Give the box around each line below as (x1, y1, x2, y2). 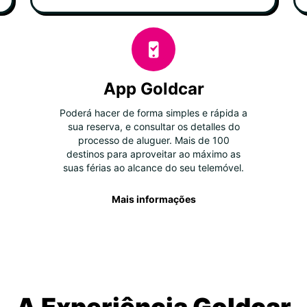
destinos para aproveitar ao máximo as (66, 148, 241, 160)
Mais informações (111, 193, 196, 205)
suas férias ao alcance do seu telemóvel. (63, 162, 244, 173)
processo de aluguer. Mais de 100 (77, 134, 230, 146)
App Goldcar (103, 79, 204, 99)
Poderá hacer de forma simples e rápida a (60, 107, 247, 119)
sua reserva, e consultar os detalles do (67, 121, 240, 132)
